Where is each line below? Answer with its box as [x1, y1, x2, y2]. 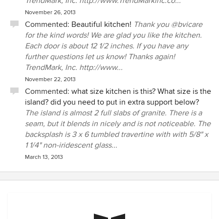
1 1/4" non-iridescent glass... [25, 140, 117, 150]
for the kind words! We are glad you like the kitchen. [25, 30, 202, 40]
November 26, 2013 [25, 9, 76, 16]
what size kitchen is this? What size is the [71, 87, 211, 96]
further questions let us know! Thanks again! [25, 52, 175, 62]
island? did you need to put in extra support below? [25, 97, 199, 107]
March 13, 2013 [25, 153, 63, 161]
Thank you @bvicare [133, 20, 202, 29]
